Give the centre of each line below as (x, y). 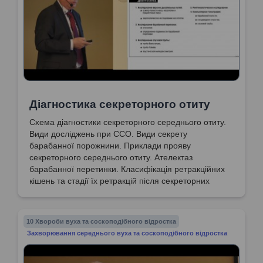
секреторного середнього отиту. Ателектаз (111, 158)
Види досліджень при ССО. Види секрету (108, 134)
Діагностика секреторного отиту (120, 104)
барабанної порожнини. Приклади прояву (110, 146)
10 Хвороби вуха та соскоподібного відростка (101, 222)
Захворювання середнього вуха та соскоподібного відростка (127, 233)
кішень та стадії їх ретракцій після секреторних (119, 181)
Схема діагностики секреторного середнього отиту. (128, 122)
